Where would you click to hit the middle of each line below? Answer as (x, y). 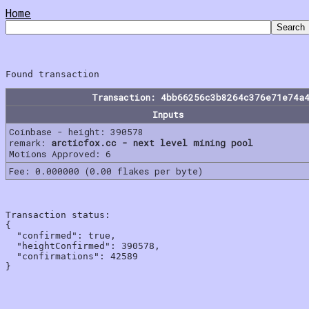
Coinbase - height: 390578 (76, 131)
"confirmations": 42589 (72, 256)
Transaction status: (58, 215)
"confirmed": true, (61, 235)
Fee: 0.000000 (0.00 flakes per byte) (106, 171)
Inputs (168, 114)
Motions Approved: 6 (60, 153)
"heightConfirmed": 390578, (83, 246)
